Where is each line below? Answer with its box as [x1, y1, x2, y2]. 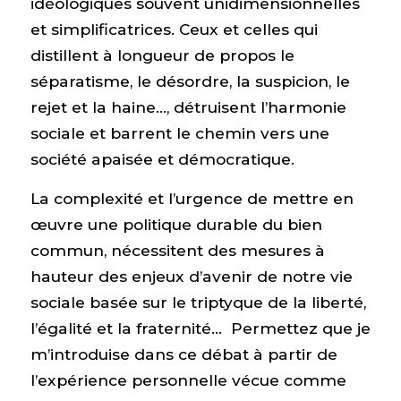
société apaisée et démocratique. [30, 149, 294, 169]
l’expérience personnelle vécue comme [30, 370, 346, 389]
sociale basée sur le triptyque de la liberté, [30, 292, 366, 311]
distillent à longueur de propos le [30, 46, 294, 65]
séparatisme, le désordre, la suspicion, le [30, 72, 350, 91]
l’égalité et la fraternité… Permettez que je [30, 318, 371, 337]
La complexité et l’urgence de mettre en [30, 188, 354, 208]
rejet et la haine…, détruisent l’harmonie [30, 98, 346, 117]
